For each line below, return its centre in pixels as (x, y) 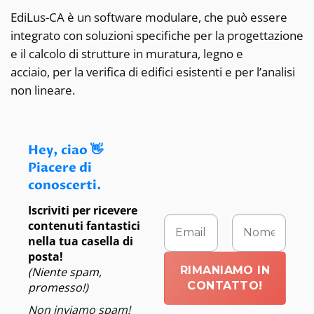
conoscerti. (64, 185)
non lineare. (43, 90)
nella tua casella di (81, 241)
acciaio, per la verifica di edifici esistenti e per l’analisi (153, 72)
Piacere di (60, 168)
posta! (46, 257)
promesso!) (58, 288)
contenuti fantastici (84, 226)
